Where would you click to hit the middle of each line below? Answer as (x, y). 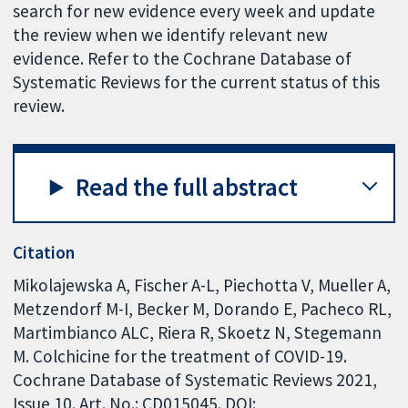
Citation (44, 253)
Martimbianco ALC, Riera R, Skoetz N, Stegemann (198, 332)
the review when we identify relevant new (171, 35)
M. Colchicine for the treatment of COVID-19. (180, 356)
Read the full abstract (187, 187)
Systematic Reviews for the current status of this (197, 82)
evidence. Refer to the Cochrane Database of (183, 59)
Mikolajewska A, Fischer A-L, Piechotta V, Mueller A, (202, 285)
